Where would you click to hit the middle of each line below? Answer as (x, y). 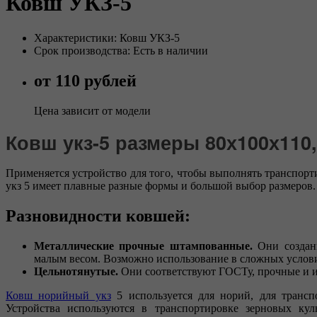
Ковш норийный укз (58, 295)
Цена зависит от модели (92, 110)
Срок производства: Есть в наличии (121, 50)
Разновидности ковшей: (98, 215)
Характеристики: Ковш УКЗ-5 (107, 38)
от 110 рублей (85, 80)
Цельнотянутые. (77, 271)
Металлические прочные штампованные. (143, 246)
